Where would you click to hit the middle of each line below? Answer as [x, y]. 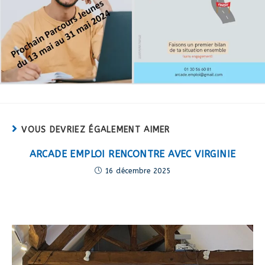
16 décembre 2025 [138, 171]
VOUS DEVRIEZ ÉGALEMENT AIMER [96, 130]
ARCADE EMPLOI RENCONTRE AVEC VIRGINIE [132, 154]
